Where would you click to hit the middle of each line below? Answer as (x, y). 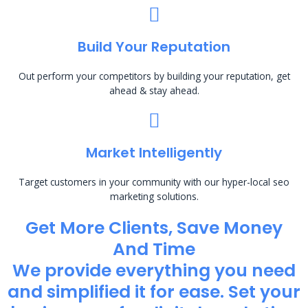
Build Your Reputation (154, 46)
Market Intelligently (154, 152)
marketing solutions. (154, 196)
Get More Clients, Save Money (154, 228)
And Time (154, 249)
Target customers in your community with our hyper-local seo (154, 181)
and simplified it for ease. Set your (154, 291)
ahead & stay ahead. (154, 90)
